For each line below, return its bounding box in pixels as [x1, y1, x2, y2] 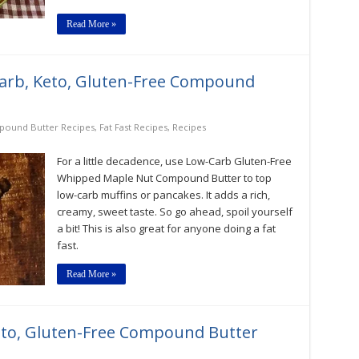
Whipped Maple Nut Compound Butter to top [56, 171, 272, 185]
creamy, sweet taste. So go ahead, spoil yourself [56, 204, 292, 219]
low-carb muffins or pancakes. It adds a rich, [56, 188, 270, 202]
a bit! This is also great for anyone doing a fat [56, 221, 276, 236]
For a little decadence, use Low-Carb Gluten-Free [56, 154, 292, 168]
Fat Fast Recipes [99, 121, 167, 133]
